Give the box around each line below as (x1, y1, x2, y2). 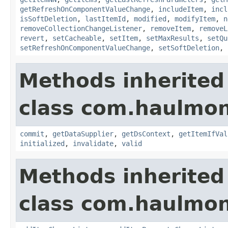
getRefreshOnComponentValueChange (20, 5, 150, 13)
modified (134, 14, 166, 23)
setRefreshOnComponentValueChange (20, 43, 150, 52)
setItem (109, 34, 138, 42)
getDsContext (122, 129, 170, 138)
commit (20, 129, 44, 138)
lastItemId (85, 14, 126, 23)
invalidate (73, 139, 113, 148)
